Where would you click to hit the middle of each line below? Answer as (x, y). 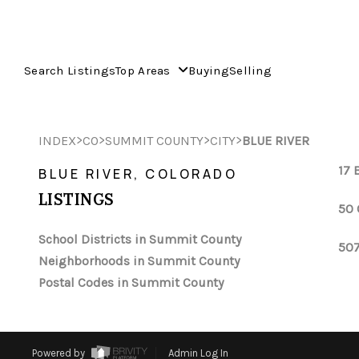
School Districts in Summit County (140, 239)
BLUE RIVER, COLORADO (138, 174)
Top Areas (145, 70)
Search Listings (70, 70)
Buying (209, 70)
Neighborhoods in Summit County (139, 261)
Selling (250, 70)
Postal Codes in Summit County (131, 282)
